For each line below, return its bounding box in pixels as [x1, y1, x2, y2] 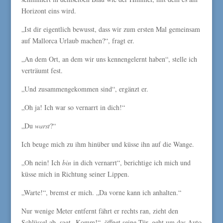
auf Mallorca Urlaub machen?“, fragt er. [21, 36, 134, 45]
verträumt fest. [21, 66, 63, 75]
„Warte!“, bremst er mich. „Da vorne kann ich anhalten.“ [21, 188, 181, 197]
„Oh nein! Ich [21, 158, 62, 167]
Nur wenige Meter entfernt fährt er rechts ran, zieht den [21, 206, 178, 216]
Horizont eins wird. [21, 6, 76, 15]
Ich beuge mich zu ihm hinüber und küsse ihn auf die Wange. [21, 139, 194, 149]
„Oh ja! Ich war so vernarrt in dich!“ [21, 103, 125, 112]
